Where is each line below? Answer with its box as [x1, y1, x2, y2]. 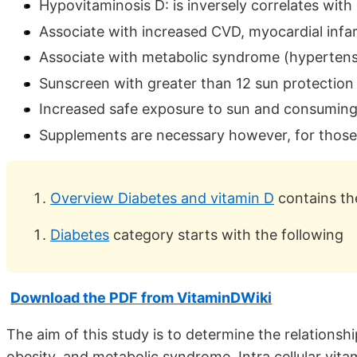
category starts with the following [109, 226, 343, 243]
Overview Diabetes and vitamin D [50, 189, 274, 206]
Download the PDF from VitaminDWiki [10, 288, 273, 306]
